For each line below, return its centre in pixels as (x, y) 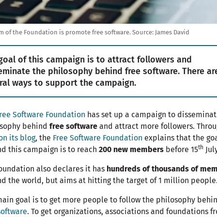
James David (172, 32)
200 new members (131, 150)
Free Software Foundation (98, 138)
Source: (143, 32)
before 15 (181, 150)
